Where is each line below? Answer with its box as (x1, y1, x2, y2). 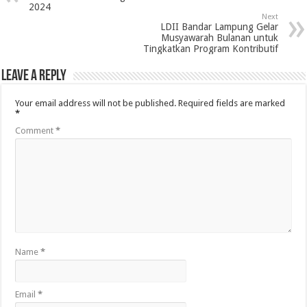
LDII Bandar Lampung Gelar (160, 21, 278, 32)
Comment (15, 125, 56, 136)
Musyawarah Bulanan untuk (160, 32, 278, 43)
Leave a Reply (1, 68, 67, 84)
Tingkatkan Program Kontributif (143, 42, 278, 54)
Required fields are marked (178, 97, 286, 108)
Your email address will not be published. (15, 97, 177, 108)
